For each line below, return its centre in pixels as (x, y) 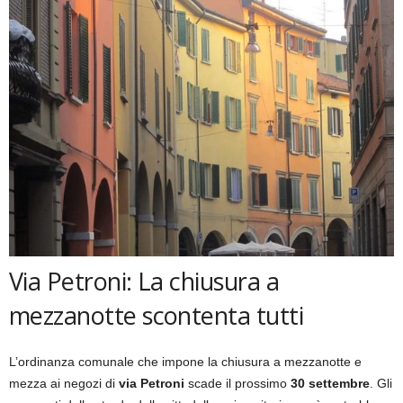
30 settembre (330, 383)
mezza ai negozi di (64, 383)
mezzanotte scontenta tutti (156, 315)
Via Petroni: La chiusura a (144, 281)
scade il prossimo (237, 383)
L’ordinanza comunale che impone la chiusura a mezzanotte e (185, 361)
